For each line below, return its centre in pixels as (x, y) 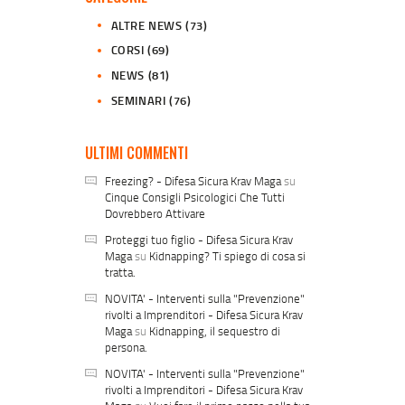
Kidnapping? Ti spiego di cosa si (228, 256)
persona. (127, 348)
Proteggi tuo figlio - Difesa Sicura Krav (199, 240)
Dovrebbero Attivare (155, 214)
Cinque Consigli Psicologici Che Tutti (195, 198)
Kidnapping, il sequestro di (215, 331)
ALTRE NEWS (146, 25)
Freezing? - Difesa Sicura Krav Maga (193, 181)
